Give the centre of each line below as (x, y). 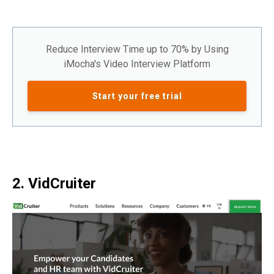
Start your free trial (137, 96)
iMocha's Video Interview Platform (137, 64)
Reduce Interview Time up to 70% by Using (137, 50)
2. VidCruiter (54, 184)
